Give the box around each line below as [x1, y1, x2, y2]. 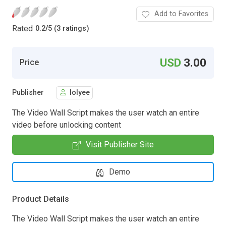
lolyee [70, 88, 90, 97]
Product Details [12, 194, 69, 204]
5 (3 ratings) [48, 24, 89, 33]
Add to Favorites [154, 9, 208, 18]
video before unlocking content [12, 120, 121, 130]
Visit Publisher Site [85, 139, 154, 149]
